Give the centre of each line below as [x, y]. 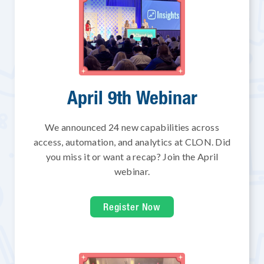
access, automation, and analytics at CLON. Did [132, 142]
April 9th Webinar [132, 97]
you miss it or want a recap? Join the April [132, 157]
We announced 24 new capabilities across [132, 127]
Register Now [132, 207]
